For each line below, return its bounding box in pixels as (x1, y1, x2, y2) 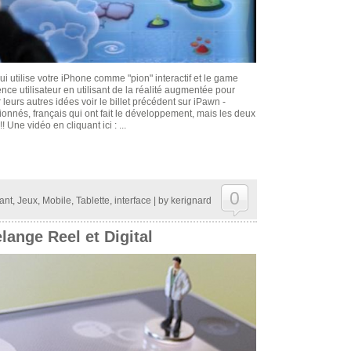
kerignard (170, 195, 212, 205)
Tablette (75, 195, 110, 205)
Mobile (42, 195, 71, 205)
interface (114, 195, 151, 205)
